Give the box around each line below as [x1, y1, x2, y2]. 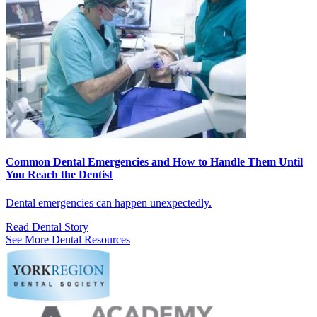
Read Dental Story [6, 220, 88, 233]
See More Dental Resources [6, 233, 130, 246]
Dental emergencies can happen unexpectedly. [6, 196, 212, 209]
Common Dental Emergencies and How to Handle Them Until [6, 156, 303, 168]
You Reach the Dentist [6, 168, 113, 181]
